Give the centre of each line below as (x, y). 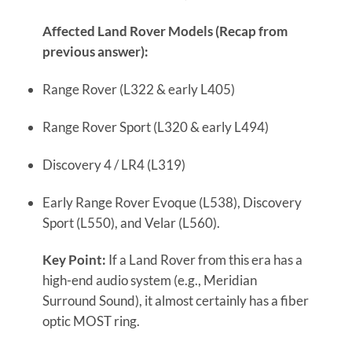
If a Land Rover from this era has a (204, 260)
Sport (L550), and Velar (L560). (131, 222)
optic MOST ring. (91, 321)
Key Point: (74, 260)
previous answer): (95, 52)
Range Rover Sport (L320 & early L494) (155, 126)
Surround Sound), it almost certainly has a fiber (175, 301)
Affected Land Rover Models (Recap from (165, 31)
